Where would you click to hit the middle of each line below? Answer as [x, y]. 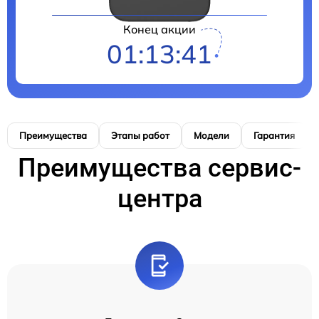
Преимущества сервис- [159, 168]
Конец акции [159, 29]
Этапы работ [140, 135]
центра [159, 199]
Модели [211, 135]
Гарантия [274, 135]
